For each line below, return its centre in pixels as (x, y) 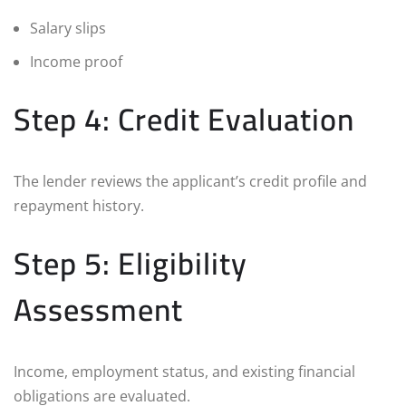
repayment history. (79, 205)
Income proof (76, 61)
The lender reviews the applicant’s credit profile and (190, 181)
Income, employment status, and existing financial (184, 371)
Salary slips (68, 28)
